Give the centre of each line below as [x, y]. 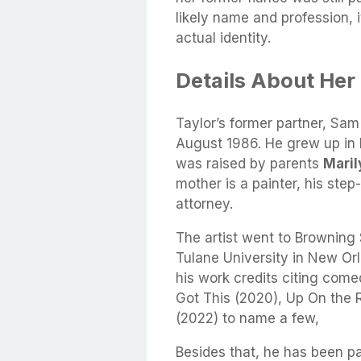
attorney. [206, 203]
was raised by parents [249, 163]
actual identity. [223, 38]
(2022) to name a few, [247, 318]
